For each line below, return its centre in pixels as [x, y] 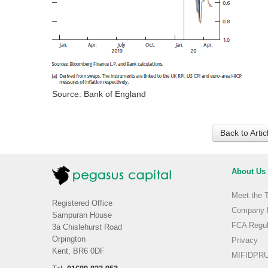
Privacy [245, 240]
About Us [249, 172]
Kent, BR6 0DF [78, 251]
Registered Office [82, 203]
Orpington [69, 239]
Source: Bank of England [99, 94]
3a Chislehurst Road [87, 227]
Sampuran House [82, 215]
